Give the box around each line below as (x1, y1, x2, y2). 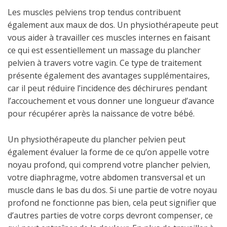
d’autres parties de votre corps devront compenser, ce (8, 210, 213, 221)
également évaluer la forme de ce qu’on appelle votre (8, 146, 209, 158)
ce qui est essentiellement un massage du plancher (8, 45, 201, 56)
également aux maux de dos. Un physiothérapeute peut (8, 19, 218, 30)
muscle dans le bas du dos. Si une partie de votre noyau (8, 184, 217, 196)
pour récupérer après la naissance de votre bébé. (8, 108, 195, 119)
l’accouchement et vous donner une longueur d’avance (8, 95, 214, 106)
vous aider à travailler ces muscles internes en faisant (8, 32, 210, 43)
